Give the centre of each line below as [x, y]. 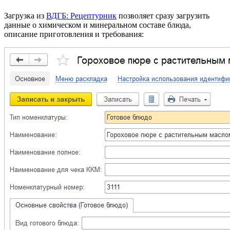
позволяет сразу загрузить [163, 15]
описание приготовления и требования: [74, 34]
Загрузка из [25, 15]
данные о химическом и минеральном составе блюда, [98, 25]
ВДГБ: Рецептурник [81, 15]
